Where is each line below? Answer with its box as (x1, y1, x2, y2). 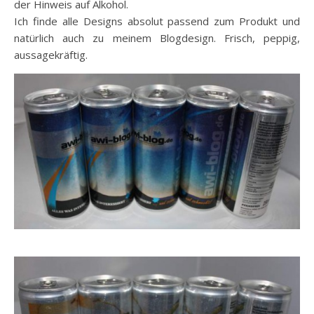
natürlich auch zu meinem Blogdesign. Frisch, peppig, (14, 31, 300, 46)
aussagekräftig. (14, 48, 88, 62)
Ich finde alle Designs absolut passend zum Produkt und (14, 14, 300, 29)
